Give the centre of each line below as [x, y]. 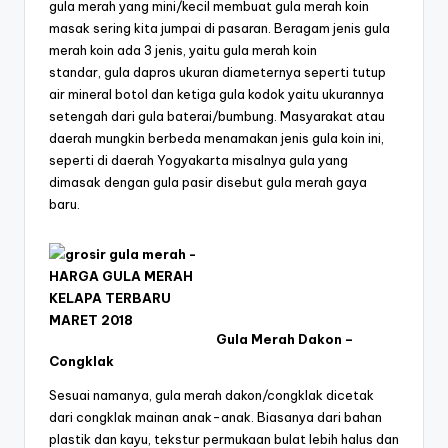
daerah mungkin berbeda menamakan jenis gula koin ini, [216, 138]
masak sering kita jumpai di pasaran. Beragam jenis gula [219, 28]
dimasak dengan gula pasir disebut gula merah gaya [208, 182]
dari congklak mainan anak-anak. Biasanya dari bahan [215, 417]
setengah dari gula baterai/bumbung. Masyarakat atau [217, 116]
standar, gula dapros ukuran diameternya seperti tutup [217, 72]
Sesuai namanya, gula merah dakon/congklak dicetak [211, 395]
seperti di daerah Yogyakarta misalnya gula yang [198, 160]
